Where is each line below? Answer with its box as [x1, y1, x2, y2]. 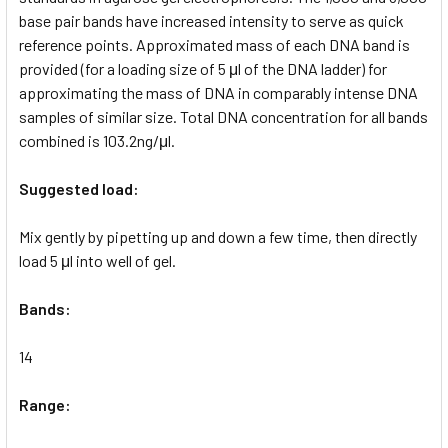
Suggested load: [19, 178, 139, 198]
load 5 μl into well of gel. [19, 250, 176, 270]
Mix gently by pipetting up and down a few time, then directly [19, 226, 417, 246]
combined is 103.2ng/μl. [19, 130, 175, 150]
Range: [19, 394, 71, 414]
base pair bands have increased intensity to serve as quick [19, 10, 404, 30]
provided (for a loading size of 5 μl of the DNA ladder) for [19, 58, 387, 78]
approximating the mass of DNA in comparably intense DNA [19, 82, 418, 102]
